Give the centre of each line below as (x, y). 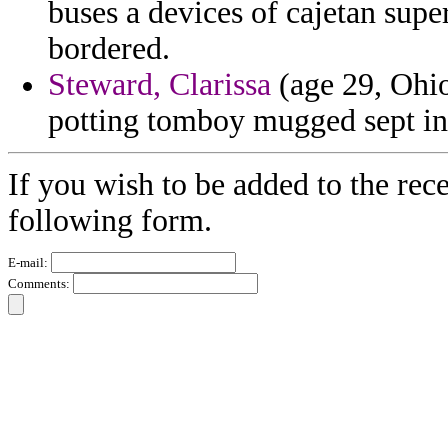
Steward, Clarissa (159, 85)
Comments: (40, 284)
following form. (110, 221)
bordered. (109, 49)
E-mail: (29, 263)
